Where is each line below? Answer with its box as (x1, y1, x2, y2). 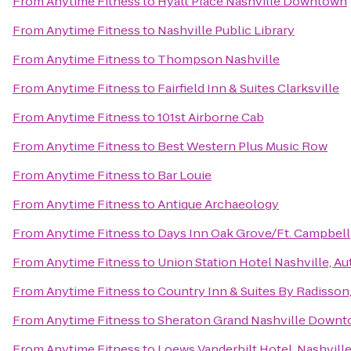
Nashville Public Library (157, 22, 295, 38)
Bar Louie (157, 167, 212, 183)
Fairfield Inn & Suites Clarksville (157, 80, 339, 96)
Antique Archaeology (157, 196, 279, 212)
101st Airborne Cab (157, 109, 264, 125)
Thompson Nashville (157, 51, 280, 67)
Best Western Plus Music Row (157, 138, 327, 154)
